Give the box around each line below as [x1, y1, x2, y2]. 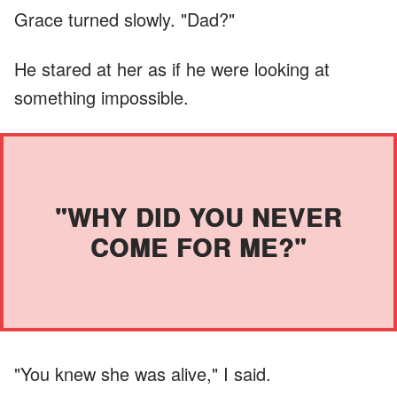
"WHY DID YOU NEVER [55, 198, 342, 235]
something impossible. [14, 83, 189, 110]
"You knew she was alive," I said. [14, 360, 271, 386]
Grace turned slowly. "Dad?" [14, 5, 235, 32]
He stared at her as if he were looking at [14, 55, 330, 82]
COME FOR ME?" [90, 228, 307, 265]
